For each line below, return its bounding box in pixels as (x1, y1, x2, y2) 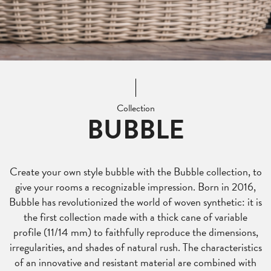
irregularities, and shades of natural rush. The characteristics (9, 239, 262, 255)
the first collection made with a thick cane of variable (24, 209, 247, 225)
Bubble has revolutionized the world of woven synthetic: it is (9, 194, 262, 210)
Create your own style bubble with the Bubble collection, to (9, 163, 262, 180)
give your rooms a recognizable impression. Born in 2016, (15, 178, 256, 195)
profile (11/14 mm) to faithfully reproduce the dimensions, (13, 224, 258, 240)
